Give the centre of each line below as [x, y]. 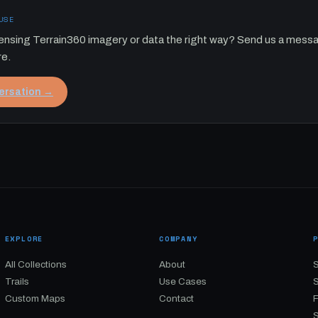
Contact [176, 298]
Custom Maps [35, 298]
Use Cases [182, 281]
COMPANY [178, 239]
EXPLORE [24, 239]
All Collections [35, 264]
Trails [17, 281]
